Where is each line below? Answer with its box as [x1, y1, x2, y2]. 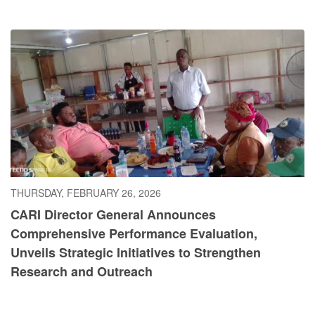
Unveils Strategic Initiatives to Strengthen [11, 243, 261, 262]
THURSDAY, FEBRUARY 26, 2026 [11, 185, 161, 200]
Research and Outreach [11, 262, 153, 281]
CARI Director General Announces [11, 205, 216, 224]
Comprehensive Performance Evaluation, [11, 224, 257, 243]
